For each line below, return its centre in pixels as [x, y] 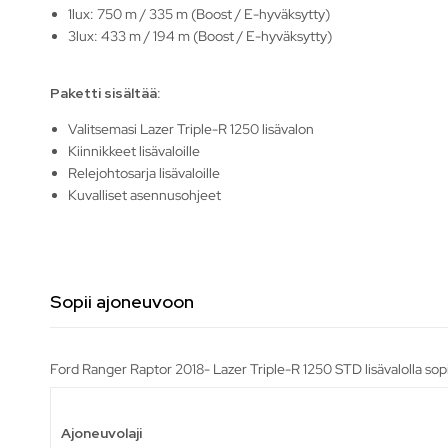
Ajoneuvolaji [101, 432]
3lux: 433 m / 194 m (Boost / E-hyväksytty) [200, 35]
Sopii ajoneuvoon [122, 301]
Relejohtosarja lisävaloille [144, 172]
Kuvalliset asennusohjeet [146, 194]
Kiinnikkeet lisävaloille [136, 150]
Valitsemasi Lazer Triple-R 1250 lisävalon [191, 128]
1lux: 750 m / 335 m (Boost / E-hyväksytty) [199, 13]
